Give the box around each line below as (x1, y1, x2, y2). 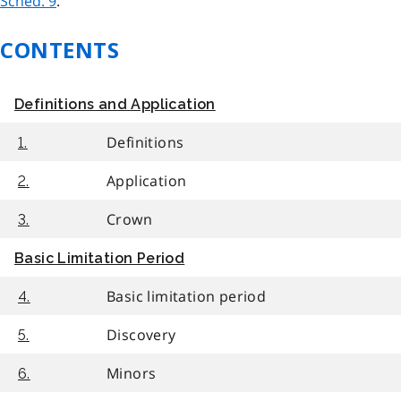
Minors (107, 363, 157, 383)
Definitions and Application (14, 95, 216, 113)
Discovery (107, 324, 176, 345)
